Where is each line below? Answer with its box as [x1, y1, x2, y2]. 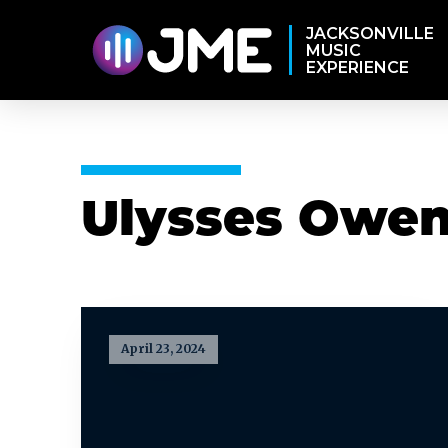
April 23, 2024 [120, 341, 206, 357]
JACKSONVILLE [305, 23, 434, 43]
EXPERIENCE [305, 57, 409, 77]
